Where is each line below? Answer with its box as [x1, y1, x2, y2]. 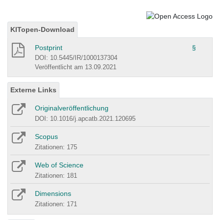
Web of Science [35, 161, 83, 169]
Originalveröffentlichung [35, 104, 109, 112]
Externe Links [10, 85, 56, 94]
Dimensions [35, 189, 71, 197]
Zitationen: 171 [35, 200, 77, 208]
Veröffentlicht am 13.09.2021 [35, 63, 116, 71]
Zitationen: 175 [35, 143, 77, 151]
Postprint [35, 43, 62, 52]
